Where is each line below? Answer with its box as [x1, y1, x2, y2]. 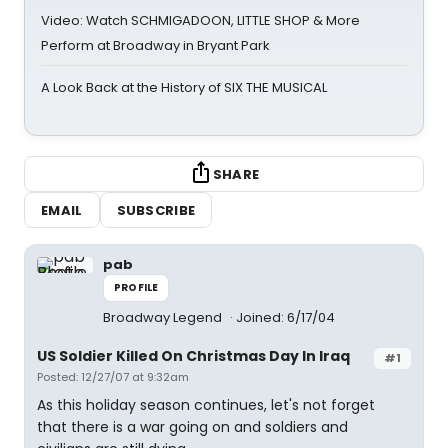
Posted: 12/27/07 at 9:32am [37, 369, 189, 385]
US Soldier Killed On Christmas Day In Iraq [37, 346, 350, 366]
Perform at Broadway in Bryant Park [41, 36, 270, 55]
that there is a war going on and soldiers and [37, 417, 348, 437]
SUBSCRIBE [116, 200, 196, 220]
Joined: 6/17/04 [236, 308, 335, 327]
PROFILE [114, 280, 159, 295]
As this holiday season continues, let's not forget [37, 395, 375, 415]
